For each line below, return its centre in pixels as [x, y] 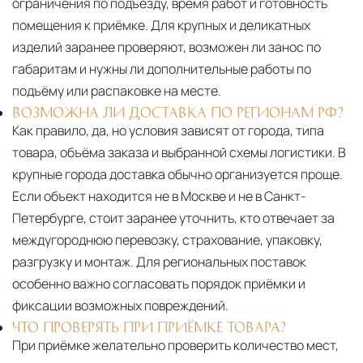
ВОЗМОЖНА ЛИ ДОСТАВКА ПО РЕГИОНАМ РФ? [178, 112]
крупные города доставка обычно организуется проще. [177, 175]
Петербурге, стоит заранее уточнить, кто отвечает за [173, 218]
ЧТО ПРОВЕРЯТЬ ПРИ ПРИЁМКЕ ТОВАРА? [149, 327]
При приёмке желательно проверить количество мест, [175, 346]
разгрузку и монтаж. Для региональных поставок [159, 262]
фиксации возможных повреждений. [120, 306]
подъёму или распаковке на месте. [117, 91]
